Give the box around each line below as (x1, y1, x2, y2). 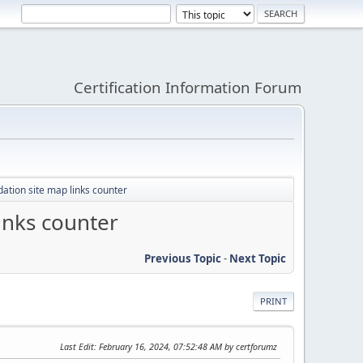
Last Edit (60, 340, 94, 352)
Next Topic (229, 250, 286, 266)
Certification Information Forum (74, 77, 301, 97)
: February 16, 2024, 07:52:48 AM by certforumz (94, 340, 277, 352)
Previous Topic (144, 250, 221, 266)
